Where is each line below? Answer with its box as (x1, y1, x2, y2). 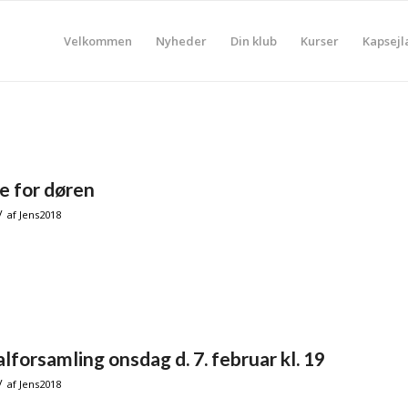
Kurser (300, 33, 339, 49)
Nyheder (155, 33, 207, 49)
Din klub (229, 33, 277, 49)
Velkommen (63, 33, 132, 49)
